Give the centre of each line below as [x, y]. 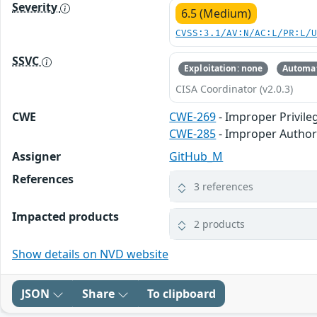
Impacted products [65, 217]
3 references [224, 187]
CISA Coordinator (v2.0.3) [235, 89]
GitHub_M [196, 157]
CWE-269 [193, 117]
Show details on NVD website [90, 254]
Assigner [36, 157]
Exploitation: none [224, 69]
